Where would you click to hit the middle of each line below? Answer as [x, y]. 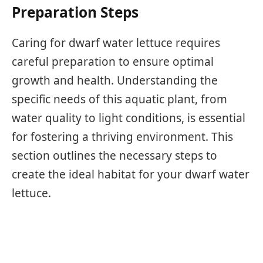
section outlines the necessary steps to [114, 155]
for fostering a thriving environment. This [122, 136]
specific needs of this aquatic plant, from [119, 99]
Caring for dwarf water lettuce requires [116, 43]
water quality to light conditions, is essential [129, 118]
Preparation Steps [75, 12]
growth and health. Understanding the [115, 80]
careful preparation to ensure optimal [113, 61]
